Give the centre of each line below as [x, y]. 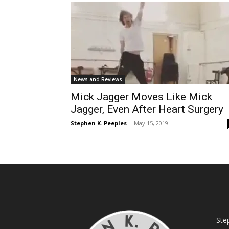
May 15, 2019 [151, 123]
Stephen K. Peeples [99, 123]
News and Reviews [98, 79]
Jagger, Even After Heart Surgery [147, 109]
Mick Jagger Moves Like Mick [141, 97]
